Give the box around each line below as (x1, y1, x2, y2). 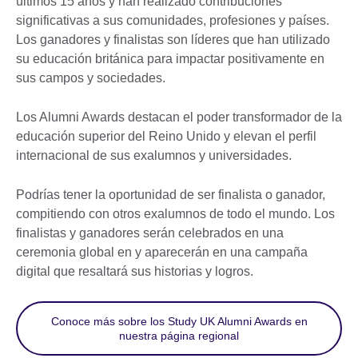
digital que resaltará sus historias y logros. (16, 264, 257, 278)
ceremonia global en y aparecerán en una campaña (16, 245, 308, 259)
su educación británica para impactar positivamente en (16, 51, 324, 66)
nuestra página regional (119, 328, 239, 342)
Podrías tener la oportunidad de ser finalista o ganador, (16, 187, 325, 201)
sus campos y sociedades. (16, 70, 172, 85)
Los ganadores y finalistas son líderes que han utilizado (16, 32, 330, 46)
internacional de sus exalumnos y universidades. (16, 148, 298, 162)
